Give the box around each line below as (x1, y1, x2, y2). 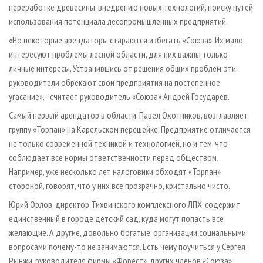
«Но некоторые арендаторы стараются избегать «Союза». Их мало (9, 34, 243, 46)
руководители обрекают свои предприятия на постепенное (9, 76, 220, 89)
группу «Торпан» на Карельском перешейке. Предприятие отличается (9, 123, 251, 136)
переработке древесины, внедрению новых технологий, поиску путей (9, 1, 253, 14)
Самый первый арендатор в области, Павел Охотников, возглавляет (9, 109, 248, 122)
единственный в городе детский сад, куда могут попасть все (9, 213, 224, 225)
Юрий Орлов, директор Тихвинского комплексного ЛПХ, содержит (9, 198, 240, 211)
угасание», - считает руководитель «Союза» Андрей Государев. (9, 90, 230, 103)
